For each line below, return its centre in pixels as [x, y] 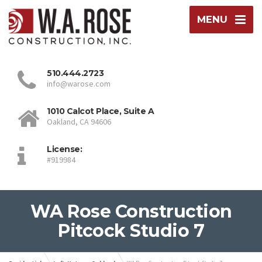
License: [64, 149]
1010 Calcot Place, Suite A [100, 111]
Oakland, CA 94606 [79, 122]
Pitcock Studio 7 [131, 231]
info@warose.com [79, 84]
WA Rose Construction [131, 212]
